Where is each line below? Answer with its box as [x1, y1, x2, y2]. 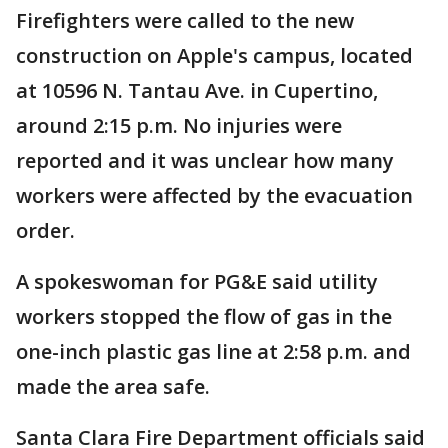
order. [16, 217, 75, 245]
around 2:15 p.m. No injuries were [16, 112, 342, 140]
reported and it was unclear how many [16, 147, 394, 175]
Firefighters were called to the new [16, 7, 354, 35]
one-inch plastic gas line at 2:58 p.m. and [16, 338, 411, 366]
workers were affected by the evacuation [16, 182, 413, 210]
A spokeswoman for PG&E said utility [16, 268, 378, 296]
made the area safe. [16, 373, 210, 401]
